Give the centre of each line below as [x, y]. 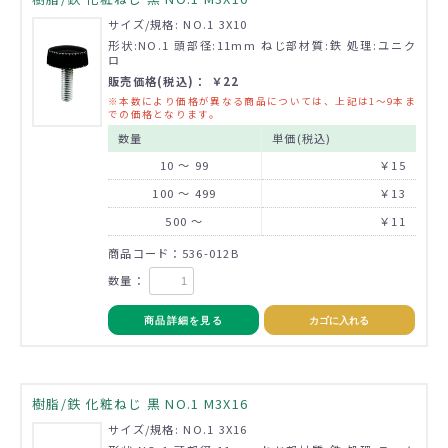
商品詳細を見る [183, 320]
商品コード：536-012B [173, 252]
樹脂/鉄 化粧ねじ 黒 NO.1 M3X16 [140, 403]
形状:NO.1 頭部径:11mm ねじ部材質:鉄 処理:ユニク [262, 44]
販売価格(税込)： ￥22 [174, 80]
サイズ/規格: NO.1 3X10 [178, 23]
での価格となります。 [164, 113]
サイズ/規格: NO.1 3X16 [178, 428]
